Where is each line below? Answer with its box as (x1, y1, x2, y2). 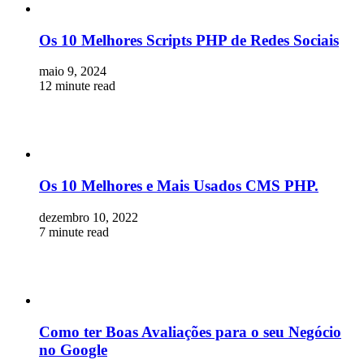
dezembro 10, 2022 (39, 210, 138, 224)
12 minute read (39, 79, 115, 93)
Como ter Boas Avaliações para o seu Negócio (39, 323, 341, 340)
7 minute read (39, 224, 109, 239)
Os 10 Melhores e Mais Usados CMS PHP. (39, 177, 318, 195)
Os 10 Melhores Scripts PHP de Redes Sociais (39, 31, 339, 49)
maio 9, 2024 (39, 64, 106, 79)
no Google (39, 340, 107, 358)
